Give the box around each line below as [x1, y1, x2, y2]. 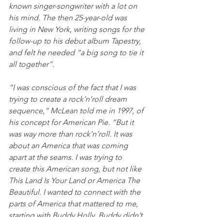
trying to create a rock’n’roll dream [9, 94, 129, 104]
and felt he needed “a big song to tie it [9, 47, 145, 57]
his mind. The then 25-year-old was [9, 13, 129, 22]
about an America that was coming [9, 140, 130, 150]
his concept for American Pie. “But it [9, 117, 136, 127]
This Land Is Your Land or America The [9, 175, 142, 185]
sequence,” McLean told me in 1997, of [9, 106, 145, 115]
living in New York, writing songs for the [9, 24, 146, 34]
